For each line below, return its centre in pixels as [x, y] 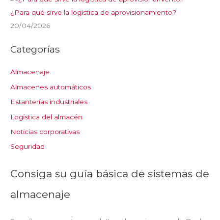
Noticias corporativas [45, 131]
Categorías [35, 49]
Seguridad [28, 147]
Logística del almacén [47, 117]
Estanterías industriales [49, 102]
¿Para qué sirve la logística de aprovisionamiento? [94, 12]
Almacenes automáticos [51, 87]
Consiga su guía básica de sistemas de [110, 173]
